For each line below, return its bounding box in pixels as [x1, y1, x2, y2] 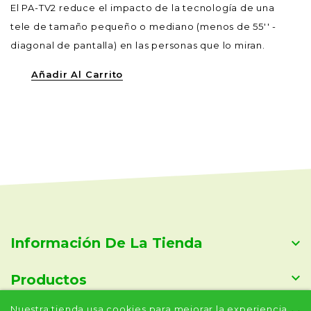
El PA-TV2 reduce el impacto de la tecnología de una [10, 2, 275, 13]
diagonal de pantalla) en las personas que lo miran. [10, 40, 265, 51]
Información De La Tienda [10, 235, 203, 251]
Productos [10, 271, 87, 289]
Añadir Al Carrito [31, 69, 124, 81]
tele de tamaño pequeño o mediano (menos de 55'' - [10, 21, 277, 32]
